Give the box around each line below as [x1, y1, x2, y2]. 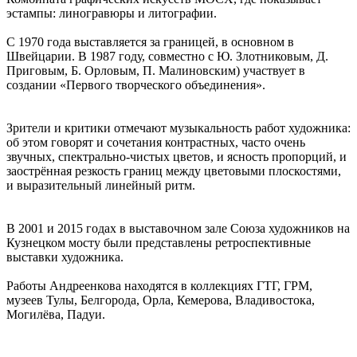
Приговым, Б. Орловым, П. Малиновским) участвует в [6, 63, 305, 77]
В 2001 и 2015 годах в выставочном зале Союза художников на [6, 221, 350, 235]
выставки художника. [6, 249, 124, 264]
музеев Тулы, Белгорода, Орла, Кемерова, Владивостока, [6, 292, 315, 307]
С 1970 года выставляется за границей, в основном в [6, 34, 294, 49]
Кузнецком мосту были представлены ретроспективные [6, 235, 311, 249]
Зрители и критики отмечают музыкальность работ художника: [6, 120, 351, 135]
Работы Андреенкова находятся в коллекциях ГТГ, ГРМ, [6, 278, 312, 292]
